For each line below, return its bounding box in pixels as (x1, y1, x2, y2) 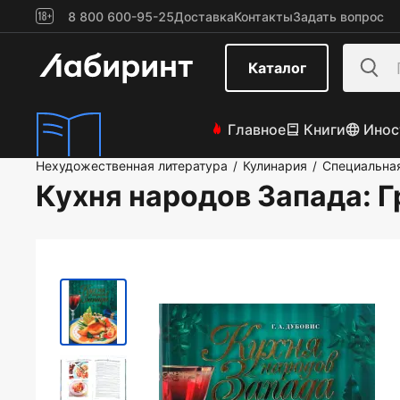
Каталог (247, 59, 306, 77)
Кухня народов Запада (36, 179, 362, 213)
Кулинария (243, 158, 307, 173)
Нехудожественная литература (36, 158, 228, 173)
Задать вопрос (293, 8, 384, 24)
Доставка (174, 8, 234, 24)
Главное (227, 121, 286, 138)
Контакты (234, 8, 293, 24)
